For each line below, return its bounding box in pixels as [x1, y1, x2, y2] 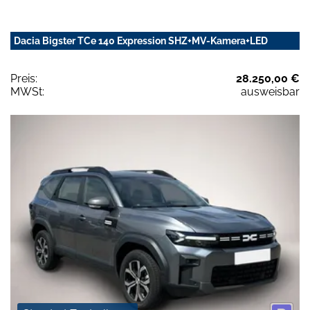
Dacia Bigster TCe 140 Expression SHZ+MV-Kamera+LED [14, 35, 268, 47]
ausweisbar [241, 85, 300, 99]
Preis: [10, 72, 37, 86]
